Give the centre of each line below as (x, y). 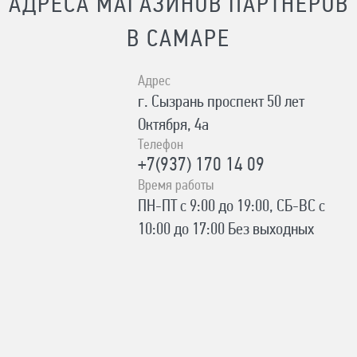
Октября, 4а (174, 125)
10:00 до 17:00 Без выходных (226, 229)
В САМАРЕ (178, 40)
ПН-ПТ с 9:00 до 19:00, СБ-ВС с (232, 206)
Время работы (176, 186)
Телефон (161, 145)
